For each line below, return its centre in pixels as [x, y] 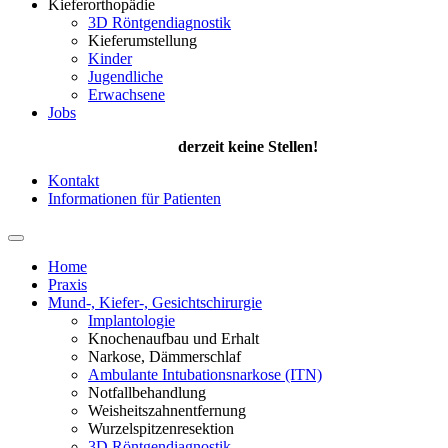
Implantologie [131, 320]
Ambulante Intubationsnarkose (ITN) [205, 374]
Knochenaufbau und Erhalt [173, 338]
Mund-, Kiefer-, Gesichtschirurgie [155, 302]
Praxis [67, 284]
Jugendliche [125, 76]
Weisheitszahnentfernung [167, 410]
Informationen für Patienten [134, 198]
